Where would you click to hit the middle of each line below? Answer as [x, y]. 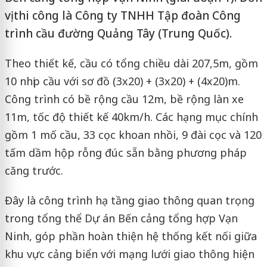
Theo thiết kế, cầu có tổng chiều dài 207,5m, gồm [131, 63]
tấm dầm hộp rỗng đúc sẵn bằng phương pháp [125, 153]
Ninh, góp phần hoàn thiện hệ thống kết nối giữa [131, 236]
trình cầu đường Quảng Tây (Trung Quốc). [118, 33]
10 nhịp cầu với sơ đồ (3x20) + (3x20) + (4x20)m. [122, 81]
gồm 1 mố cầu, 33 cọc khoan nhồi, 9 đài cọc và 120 [133, 135]
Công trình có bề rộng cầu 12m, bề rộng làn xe [124, 99]
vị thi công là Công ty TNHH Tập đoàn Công [122, 15]
